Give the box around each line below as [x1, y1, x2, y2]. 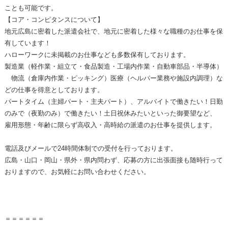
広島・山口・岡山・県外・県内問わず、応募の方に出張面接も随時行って [4, 156, 223, 164]
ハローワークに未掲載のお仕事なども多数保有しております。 [4, 50, 190, 59]
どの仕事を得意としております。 [4, 85, 104, 94]
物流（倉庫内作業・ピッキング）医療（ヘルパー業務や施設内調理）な [4, 74, 223, 82]
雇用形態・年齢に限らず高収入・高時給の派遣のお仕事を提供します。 [4, 121, 216, 129]
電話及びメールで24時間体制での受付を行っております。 [4, 144, 177, 152]
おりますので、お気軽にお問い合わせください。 [4, 167, 150, 176]
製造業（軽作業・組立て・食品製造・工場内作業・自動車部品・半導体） [4, 62, 223, 70]
